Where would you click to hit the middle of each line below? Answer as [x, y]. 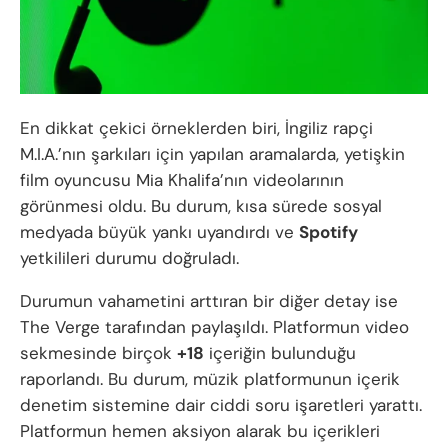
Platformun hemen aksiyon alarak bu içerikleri [200, 430]
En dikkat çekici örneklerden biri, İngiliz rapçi [196, 127]
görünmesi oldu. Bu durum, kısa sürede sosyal [201, 205]
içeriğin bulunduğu [280, 352]
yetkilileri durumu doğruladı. [129, 257]
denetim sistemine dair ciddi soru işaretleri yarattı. [221, 404]
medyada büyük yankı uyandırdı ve [159, 231]
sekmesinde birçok [98, 352]
